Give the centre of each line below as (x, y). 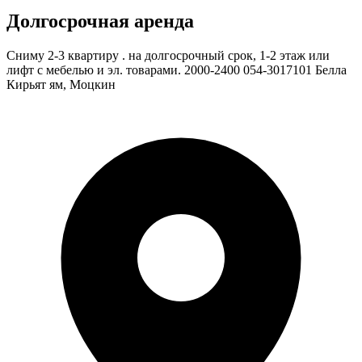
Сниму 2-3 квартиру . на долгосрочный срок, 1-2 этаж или (168, 55)
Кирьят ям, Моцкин (61, 84)
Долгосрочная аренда (100, 21)
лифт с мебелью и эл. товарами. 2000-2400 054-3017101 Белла (177, 69)
